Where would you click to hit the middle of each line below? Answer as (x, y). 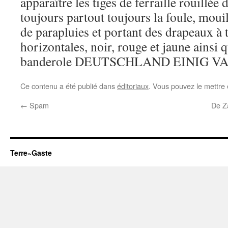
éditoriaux (133, 86)
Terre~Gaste (31, 153)
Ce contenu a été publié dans (69, 86)
